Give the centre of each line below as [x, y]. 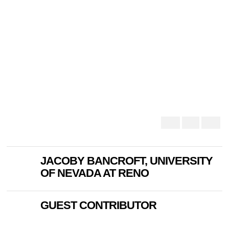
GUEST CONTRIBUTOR [99, 205]
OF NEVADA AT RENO [95, 173]
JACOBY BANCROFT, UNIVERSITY [127, 161]
